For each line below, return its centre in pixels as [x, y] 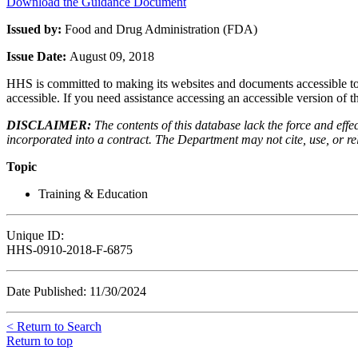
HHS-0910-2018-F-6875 [70, 249]
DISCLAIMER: [49, 125]
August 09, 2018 [112, 56]
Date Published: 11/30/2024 [76, 291]
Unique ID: [35, 235]
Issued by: [36, 29]
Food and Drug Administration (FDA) [161, 29]
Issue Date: [38, 56]
